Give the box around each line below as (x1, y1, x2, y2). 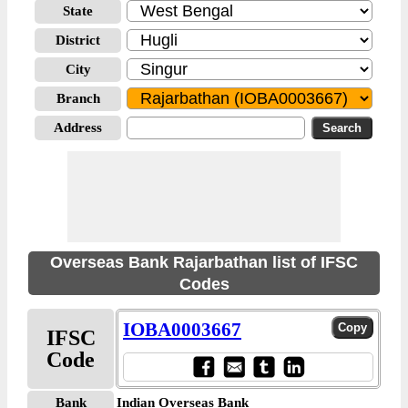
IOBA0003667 (123, 319, 241, 341)
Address (54, 120, 102, 135)
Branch (56, 91, 100, 106)
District (56, 33, 100, 47)
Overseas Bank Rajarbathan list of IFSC (50, 253, 358, 271)
